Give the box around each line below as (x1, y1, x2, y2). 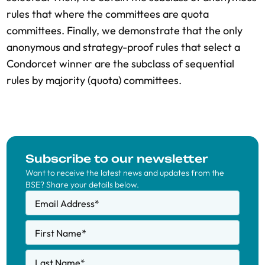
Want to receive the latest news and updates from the (25, 167, 224, 178)
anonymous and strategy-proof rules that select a (7, 40, 240, 54)
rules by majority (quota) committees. (7, 73, 182, 87)
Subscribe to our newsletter (25, 152, 208, 165)
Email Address (35, 198, 95, 209)
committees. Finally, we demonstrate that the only (7, 24, 243, 37)
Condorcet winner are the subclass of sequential (7, 57, 234, 70)
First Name (35, 227, 82, 239)
